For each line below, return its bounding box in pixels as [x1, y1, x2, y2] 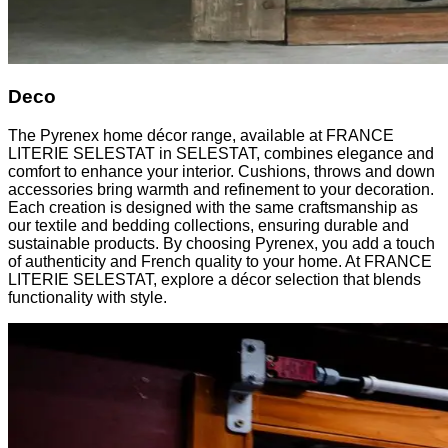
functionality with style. [8, 288, 167, 306]
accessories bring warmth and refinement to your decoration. [8, 180, 434, 198]
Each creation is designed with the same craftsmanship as [8, 198, 418, 216]
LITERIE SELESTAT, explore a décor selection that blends [8, 270, 421, 288]
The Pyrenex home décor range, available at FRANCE [8, 126, 394, 144]
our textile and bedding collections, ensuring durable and [8, 216, 409, 234]
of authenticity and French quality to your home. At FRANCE [8, 252, 432, 270]
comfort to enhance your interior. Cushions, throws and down [8, 162, 435, 180]
